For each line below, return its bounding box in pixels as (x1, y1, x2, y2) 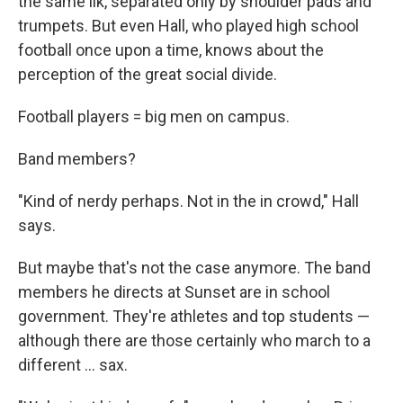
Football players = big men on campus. (18, 107, 290, 126)
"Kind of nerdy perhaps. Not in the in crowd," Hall (18, 192, 359, 210)
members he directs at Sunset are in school (18, 282, 330, 301)
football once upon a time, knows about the (18, 40, 324, 59)
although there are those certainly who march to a (18, 331, 371, 350)
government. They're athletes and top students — (18, 307, 370, 326)
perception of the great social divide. (18, 65, 277, 84)
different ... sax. (18, 355, 128, 374)
